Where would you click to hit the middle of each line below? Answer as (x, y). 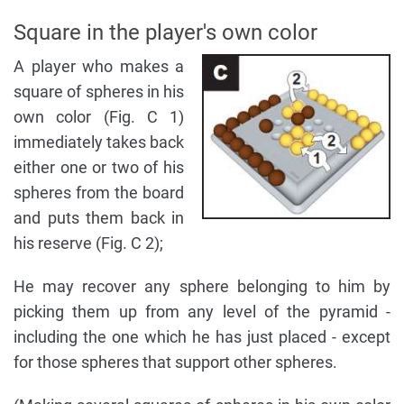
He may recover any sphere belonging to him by (202, 287)
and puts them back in (99, 218)
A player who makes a (99, 67)
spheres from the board (99, 193)
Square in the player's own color (165, 33)
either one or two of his (99, 168)
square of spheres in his (99, 92)
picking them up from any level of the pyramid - (202, 312)
